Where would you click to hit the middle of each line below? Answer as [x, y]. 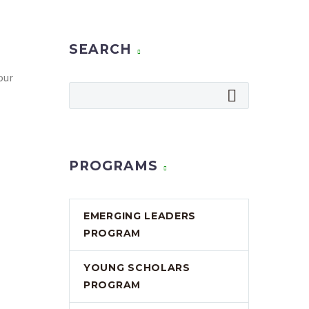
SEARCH [100, 49]
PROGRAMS [113, 166]
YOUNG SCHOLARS [137, 268]
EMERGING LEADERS [140, 216]
